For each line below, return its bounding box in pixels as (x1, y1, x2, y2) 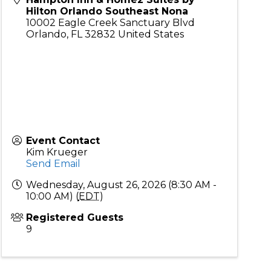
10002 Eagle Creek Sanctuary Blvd (25, 17, 195, 28)
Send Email (25, 158, 80, 169)
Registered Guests (25, 212, 123, 223)
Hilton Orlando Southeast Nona (25, 5, 188, 17)
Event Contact (25, 135, 100, 146)
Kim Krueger (25, 146, 88, 158)
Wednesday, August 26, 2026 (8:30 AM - (25, 179, 217, 191)
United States (117, 28, 184, 40)
